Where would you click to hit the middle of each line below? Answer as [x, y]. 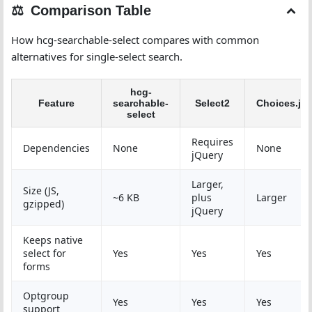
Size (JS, [41, 190]
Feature [56, 103]
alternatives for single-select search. [97, 56]
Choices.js [281, 103]
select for [45, 253]
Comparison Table [91, 10]
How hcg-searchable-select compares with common [135, 40]
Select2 [212, 103]
